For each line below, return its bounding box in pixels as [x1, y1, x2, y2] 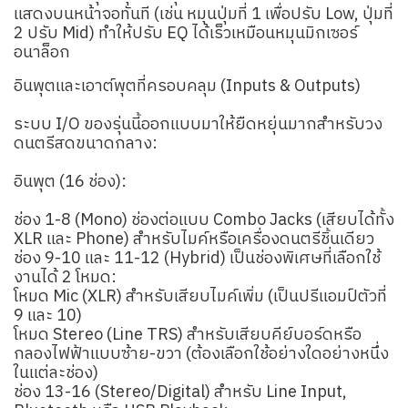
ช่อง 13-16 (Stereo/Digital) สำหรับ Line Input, [14, 379, 347, 406]
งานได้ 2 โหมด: [14, 264, 117, 291]
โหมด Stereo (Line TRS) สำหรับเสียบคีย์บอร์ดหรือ [14, 321, 362, 349]
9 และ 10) [14, 302, 82, 330]
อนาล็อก [14, 39, 70, 66]
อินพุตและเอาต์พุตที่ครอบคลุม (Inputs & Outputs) [14, 73, 361, 100]
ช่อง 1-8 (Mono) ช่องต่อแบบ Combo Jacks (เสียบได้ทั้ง [14, 207, 394, 234]
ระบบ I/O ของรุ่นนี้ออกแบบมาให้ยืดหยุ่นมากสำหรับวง [14, 111, 382, 138]
